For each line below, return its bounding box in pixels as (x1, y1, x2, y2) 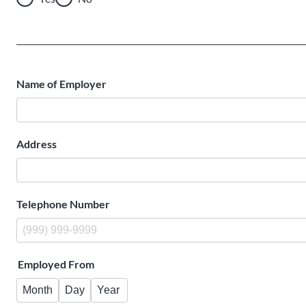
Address (16, 137, 57, 150)
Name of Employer (16, 77, 107, 90)
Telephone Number (16, 197, 110, 210)
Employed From (18, 258, 94, 270)
